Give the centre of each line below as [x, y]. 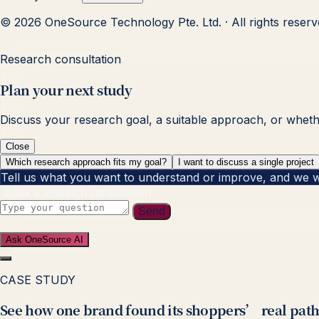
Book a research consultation [78, 192]
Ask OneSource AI [45, 239]
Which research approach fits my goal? [86, 162]
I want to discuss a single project [246, 162]
